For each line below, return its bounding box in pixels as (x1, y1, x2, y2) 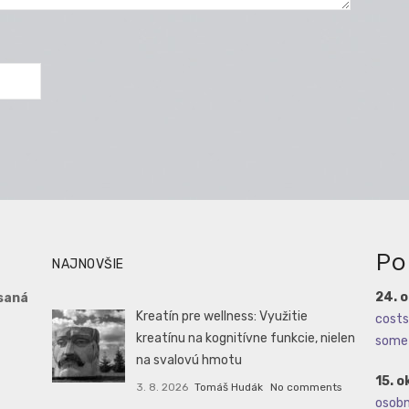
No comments (270, 381, 342, 394)
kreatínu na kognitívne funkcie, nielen (135, 330, 355, 347)
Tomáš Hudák (194, 381, 264, 394)
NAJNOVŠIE (52, 257, 124, 273)
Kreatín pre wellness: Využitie (135, 309, 308, 325)
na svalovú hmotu (135, 352, 242, 369)
